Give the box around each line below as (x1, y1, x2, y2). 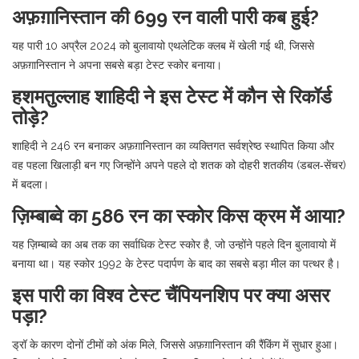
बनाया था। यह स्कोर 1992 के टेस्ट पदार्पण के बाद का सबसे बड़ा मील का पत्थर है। (12, 256, 341, 270)
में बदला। (12, 177, 49, 191)
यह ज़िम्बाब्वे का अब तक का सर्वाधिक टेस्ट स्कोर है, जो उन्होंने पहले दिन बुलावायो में (12, 237, 336, 251)
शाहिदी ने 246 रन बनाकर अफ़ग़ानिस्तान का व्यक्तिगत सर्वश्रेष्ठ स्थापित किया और (12, 139, 334, 152)
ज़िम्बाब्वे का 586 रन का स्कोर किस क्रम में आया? (12, 204, 345, 228)
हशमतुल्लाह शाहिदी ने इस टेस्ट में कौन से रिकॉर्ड (12, 84, 332, 108)
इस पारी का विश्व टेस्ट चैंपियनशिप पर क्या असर (12, 283, 329, 307)
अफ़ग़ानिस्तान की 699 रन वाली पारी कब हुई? (12, 5, 319, 29)
